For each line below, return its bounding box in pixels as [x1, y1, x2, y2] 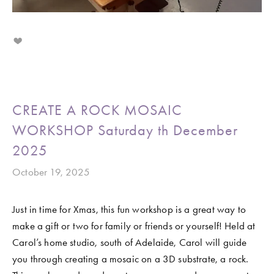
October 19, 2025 [12, 165, 90, 178]
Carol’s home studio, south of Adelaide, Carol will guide [12, 235, 247, 248]
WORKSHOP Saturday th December [12, 121, 238, 139]
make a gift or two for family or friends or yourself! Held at [12, 219, 256, 232]
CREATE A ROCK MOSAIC [12, 101, 183, 119]
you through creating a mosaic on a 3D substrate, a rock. [12, 252, 249, 265]
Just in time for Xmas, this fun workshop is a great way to [12, 202, 246, 215]
